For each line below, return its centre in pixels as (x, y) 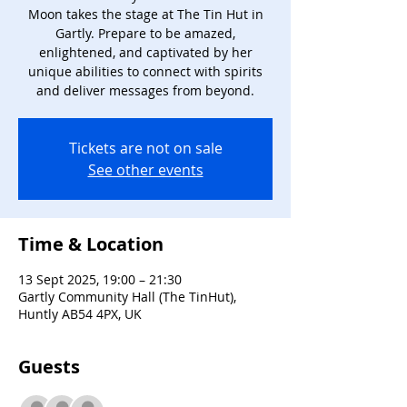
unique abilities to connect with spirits (145, 71)
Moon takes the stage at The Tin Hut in (145, 14)
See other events (145, 170)
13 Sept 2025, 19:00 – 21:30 (100, 279)
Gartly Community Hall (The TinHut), (127, 297)
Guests (49, 367)
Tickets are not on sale (145, 148)
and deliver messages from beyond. (145, 90)
